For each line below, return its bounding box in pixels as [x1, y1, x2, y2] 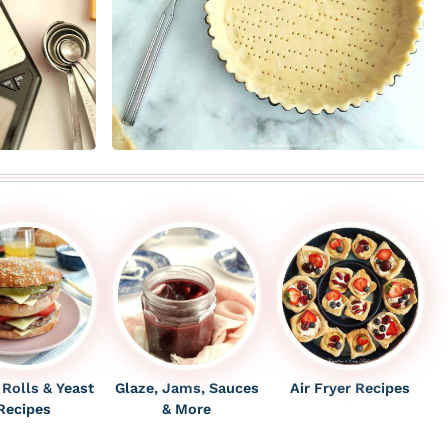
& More [162, 400, 212, 417]
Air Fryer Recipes [290, 379, 411, 396]
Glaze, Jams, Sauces [114, 379, 259, 396]
